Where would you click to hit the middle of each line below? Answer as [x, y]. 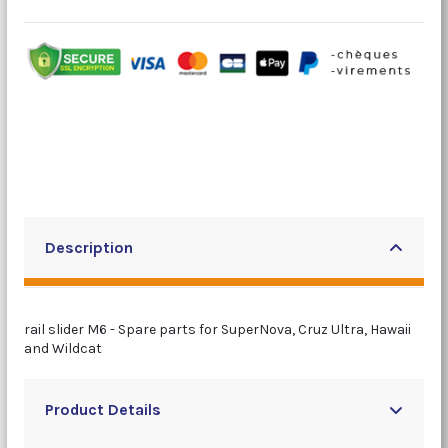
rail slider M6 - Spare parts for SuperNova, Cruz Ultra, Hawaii [217, 329]
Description [88, 247]
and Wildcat [62, 348]
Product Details [102, 409]
